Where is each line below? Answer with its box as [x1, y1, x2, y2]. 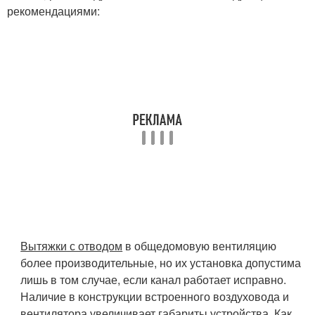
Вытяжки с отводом [20, 237, 123, 254]
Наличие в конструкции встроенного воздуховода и [20, 288, 290, 304]
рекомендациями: [7, 2, 100, 19]
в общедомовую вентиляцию [122, 237, 277, 254]
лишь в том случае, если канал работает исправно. [20, 271, 287, 288]
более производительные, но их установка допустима [20, 254, 302, 271]
